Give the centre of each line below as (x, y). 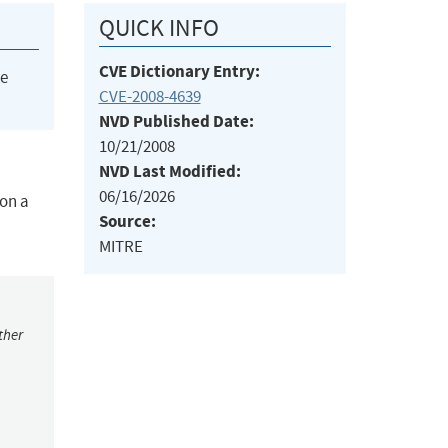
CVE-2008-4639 (149, 97)
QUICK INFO (158, 28)
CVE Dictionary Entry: (179, 72)
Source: (127, 222)
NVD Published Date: (176, 122)
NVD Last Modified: (169, 172)
